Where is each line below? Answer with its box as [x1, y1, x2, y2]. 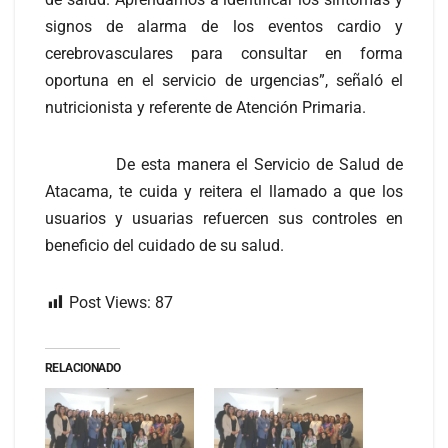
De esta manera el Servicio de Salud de [45, 154, 403, 174]
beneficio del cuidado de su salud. [45, 235, 284, 255]
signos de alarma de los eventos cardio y [45, 16, 403, 36]
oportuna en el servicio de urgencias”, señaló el [45, 70, 403, 90]
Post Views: [69, 292, 151, 312]
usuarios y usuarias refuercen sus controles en [45, 208, 403, 228]
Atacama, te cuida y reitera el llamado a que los [45, 181, 403, 201]
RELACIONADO [45, 360, 121, 375]
